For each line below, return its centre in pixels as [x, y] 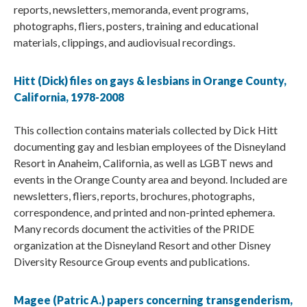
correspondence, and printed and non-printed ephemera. [144, 212]
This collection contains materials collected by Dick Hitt [146, 130]
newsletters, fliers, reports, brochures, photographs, [134, 196]
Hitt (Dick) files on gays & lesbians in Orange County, [150, 81]
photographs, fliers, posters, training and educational [136, 26]
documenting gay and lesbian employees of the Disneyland [150, 147]
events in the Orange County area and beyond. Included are [150, 180]
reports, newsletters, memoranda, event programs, [131, 10]
